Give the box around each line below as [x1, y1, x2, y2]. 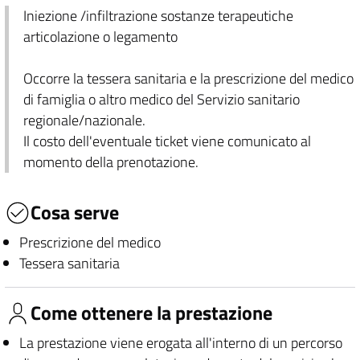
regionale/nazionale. [22, 109, 145, 131]
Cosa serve [31, 198, 119, 227]
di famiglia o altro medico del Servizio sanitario [22, 88, 300, 110]
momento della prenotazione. [22, 151, 198, 173]
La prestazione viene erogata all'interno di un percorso [18, 331, 342, 354]
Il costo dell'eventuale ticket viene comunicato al [22, 130, 311, 152]
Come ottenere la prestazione [31, 298, 272, 328]
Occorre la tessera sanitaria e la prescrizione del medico [22, 67, 354, 89]
